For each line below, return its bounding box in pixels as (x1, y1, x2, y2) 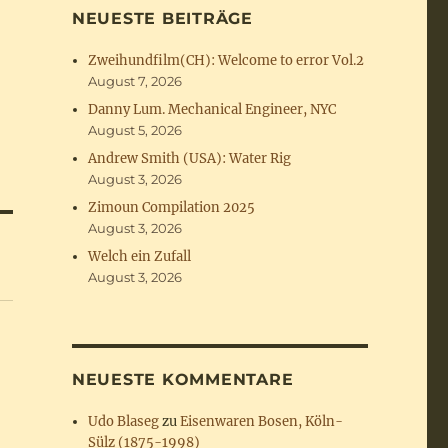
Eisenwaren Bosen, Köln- (180, 413, 344, 430)
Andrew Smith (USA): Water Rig (88, 150, 292, 167)
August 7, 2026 (88, 73, 183, 89)
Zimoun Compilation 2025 (88, 199, 256, 216)
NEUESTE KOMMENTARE (71, 370, 294, 389)
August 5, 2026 (88, 122, 183, 138)
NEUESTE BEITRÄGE (71, 9, 253, 28)
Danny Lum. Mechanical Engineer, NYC (88, 101, 337, 118)
